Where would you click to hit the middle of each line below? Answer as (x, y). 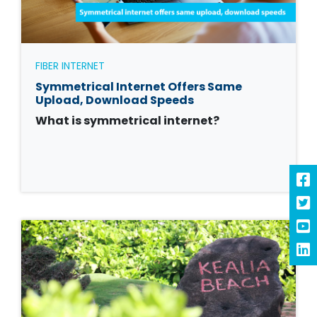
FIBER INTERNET (70, 65)
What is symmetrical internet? (127, 120)
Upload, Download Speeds (115, 100)
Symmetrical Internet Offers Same (139, 86)
